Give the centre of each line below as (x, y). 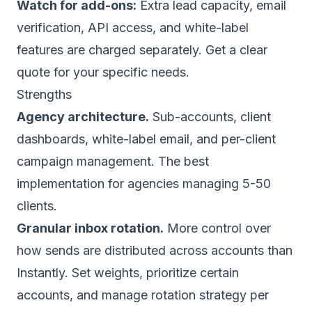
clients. (37, 206)
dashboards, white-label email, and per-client (146, 139)
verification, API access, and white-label (133, 28)
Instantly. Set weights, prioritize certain (128, 273)
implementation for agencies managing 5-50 (144, 184)
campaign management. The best (113, 161)
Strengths (44, 94)
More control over (217, 228)
